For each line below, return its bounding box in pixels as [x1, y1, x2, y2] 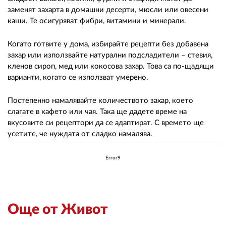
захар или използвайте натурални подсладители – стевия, [8, 51, 212, 59]
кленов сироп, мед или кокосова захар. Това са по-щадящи [8, 62, 214, 70]
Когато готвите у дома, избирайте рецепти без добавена [8, 40, 208, 48]
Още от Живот [8, 202, 108, 216]
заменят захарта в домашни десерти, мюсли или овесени [8, 6, 208, 14]
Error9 [105, 155, 121, 160]
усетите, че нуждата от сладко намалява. [8, 130, 152, 138]
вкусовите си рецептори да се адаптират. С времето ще [8, 119, 204, 127]
